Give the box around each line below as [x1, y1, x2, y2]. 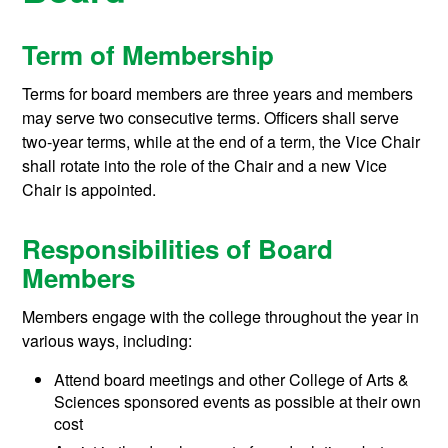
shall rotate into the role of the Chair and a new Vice [22, 154, 388, 178]
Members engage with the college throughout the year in [22, 304, 420, 328]
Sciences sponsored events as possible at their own [54, 389, 422, 413]
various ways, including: [22, 328, 197, 352]
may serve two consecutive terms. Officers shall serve [22, 106, 400, 130]
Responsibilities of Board [22, 229, 334, 267]
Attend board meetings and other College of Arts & [54, 367, 410, 391]
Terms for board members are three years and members [22, 82, 414, 106]
